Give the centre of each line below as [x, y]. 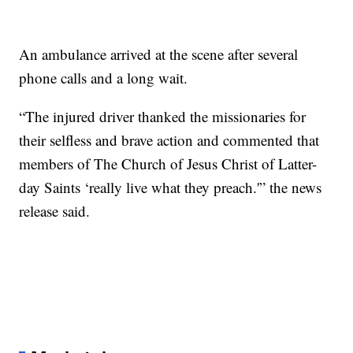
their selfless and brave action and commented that [169, 140]
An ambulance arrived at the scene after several [159, 54]
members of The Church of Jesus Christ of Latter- [168, 164]
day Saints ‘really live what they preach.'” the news [171, 188]
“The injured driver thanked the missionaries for [163, 117]
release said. [55, 211]
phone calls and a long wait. [104, 78]
